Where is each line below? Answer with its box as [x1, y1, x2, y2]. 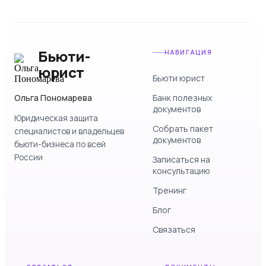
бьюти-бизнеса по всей [14, 139, 106, 150]
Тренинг [152, 185, 186, 197]
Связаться [152, 224, 195, 236]
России [14, 152, 43, 163]
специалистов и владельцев [14, 126, 124, 137]
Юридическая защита [14, 113, 98, 124]
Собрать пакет [152, 123, 213, 135]
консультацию [152, 165, 210, 177]
